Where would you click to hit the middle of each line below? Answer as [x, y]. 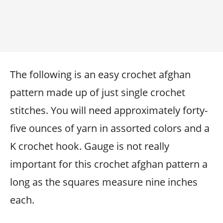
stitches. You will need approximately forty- [109, 110]
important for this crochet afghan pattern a [109, 164]
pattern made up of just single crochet [98, 92]
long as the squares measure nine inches [104, 182]
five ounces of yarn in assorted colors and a [110, 128]
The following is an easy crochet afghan [100, 74]
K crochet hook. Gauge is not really [90, 146]
